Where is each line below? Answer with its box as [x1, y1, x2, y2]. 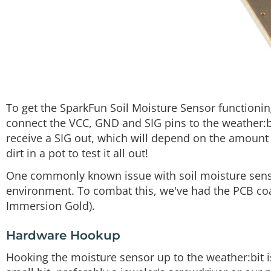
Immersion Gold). [6, 198, 95, 214]
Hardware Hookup [6, 228, 120, 243]
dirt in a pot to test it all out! [6, 145, 148, 160]
